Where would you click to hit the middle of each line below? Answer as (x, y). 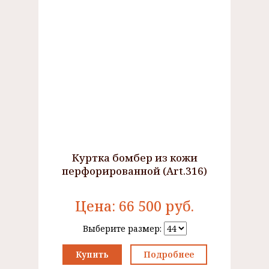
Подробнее (168, 254)
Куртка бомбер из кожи (134, 158)
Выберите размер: (123, 228)
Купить (92, 254)
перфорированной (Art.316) (134, 171)
